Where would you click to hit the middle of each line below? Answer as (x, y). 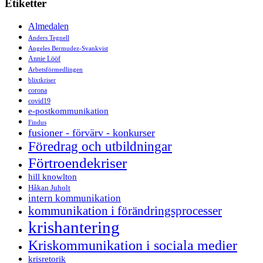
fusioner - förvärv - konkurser (92, 132)
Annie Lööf (44, 58)
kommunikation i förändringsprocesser (125, 210)
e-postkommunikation (68, 111)
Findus (37, 122)
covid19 (39, 101)
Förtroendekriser (77, 162)
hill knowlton (53, 176)
